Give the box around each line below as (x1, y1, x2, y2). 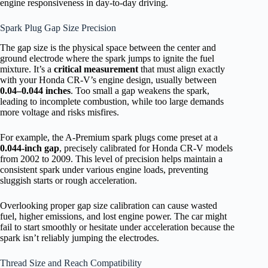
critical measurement (54, 64, 138, 75)
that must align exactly (138, 64, 225, 75)
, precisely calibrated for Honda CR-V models (59, 143, 233, 154)
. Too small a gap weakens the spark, (71, 86, 209, 96)
